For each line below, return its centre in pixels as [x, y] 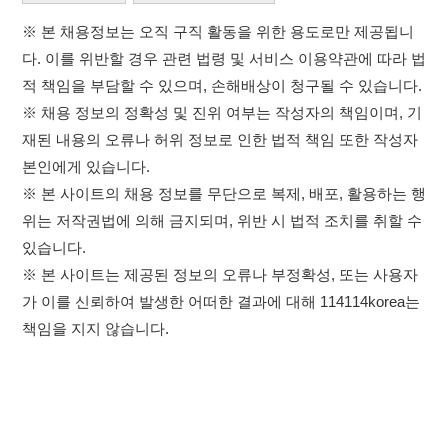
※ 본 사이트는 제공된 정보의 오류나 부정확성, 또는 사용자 [200, 86]
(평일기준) [237, 432]
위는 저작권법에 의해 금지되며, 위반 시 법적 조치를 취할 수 [202, 37]
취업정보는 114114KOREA [126, 402]
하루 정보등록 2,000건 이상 [119, 429]
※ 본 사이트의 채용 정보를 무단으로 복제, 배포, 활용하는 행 [204, 13]
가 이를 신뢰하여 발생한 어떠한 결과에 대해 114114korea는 [201, 111]
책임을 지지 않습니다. [87, 135]
